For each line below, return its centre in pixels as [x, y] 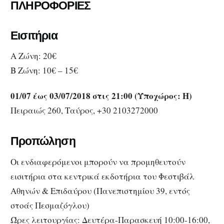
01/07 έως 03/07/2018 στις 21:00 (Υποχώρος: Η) [101, 95]
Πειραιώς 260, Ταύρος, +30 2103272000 [84, 110]
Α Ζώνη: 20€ [33, 56]
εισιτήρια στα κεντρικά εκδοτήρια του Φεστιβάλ [102, 176]
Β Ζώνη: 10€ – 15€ [44, 70]
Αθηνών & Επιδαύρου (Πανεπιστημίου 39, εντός [100, 190]
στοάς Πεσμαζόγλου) [50, 205]
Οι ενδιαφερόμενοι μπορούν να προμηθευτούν [98, 161]
